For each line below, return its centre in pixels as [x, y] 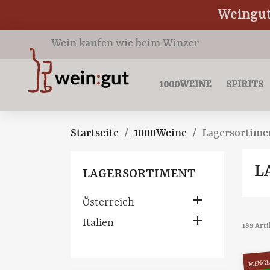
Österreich [108, 203]
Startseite [95, 133]
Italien [98, 223]
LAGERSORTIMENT [139, 174]
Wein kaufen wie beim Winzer [125, 44]
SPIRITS [245, 85]
